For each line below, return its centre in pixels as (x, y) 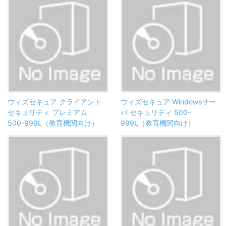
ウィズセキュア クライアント (54, 101)
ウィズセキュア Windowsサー (168, 101)
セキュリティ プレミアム (47, 112)
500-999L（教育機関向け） (53, 123)
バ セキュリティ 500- (156, 112)
